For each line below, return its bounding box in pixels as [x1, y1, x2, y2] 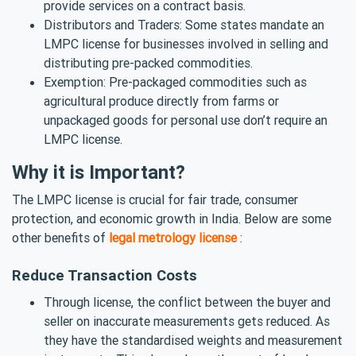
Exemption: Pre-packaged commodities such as [44, 73, 307, 90]
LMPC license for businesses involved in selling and [44, 35, 328, 52]
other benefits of [12, 229, 109, 246]
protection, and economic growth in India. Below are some [12, 210, 331, 226]
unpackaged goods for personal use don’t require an [44, 111, 327, 128]
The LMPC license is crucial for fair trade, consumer [12, 191, 298, 207]
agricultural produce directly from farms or [44, 92, 279, 109]
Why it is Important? [12, 160, 185, 184]
